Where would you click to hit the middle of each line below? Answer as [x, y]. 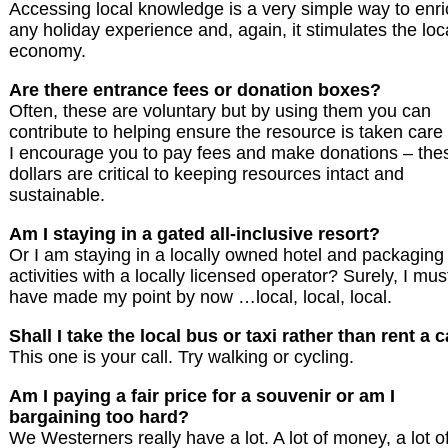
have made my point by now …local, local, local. [200, 297]
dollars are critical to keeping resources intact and [206, 174]
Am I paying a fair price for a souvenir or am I [202, 396]
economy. [47, 51]
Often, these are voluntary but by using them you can [220, 111]
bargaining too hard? [99, 417]
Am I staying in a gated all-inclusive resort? [194, 234]
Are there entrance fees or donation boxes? [195, 90]
